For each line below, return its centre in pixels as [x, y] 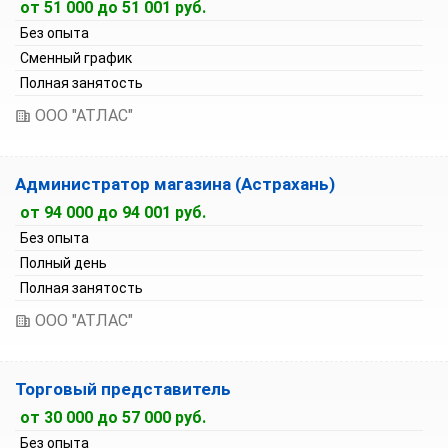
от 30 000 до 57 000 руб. [113, 417]
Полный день [63, 263]
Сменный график [76, 58]
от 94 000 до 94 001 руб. [113, 212]
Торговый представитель [123, 389]
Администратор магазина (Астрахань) [175, 184]
